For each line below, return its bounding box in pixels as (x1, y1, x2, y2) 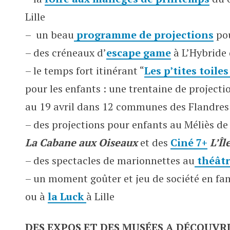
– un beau (25, 28, 74, 42)
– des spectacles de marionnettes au (25, 154, 195, 167)
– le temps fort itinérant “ (25, 64, 144, 78)
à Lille (86, 189, 114, 203)
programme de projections (74, 28, 214, 42)
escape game (106, 46, 171, 60)
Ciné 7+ (170, 136, 207, 149)
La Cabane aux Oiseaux (25, 136, 138, 149)
